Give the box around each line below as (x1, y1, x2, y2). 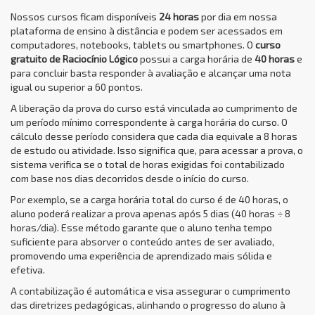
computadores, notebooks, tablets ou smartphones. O (11, 38, 255, 51)
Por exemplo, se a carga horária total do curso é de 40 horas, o (11, 193, 288, 205)
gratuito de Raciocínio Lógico (11, 52, 138, 65)
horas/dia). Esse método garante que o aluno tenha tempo (11, 221, 272, 233)
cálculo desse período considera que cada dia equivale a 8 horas (11, 129, 297, 142)
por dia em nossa (199, 10, 277, 22)
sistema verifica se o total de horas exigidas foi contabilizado (11, 157, 285, 170)
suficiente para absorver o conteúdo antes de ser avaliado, (11, 235, 274, 247)
